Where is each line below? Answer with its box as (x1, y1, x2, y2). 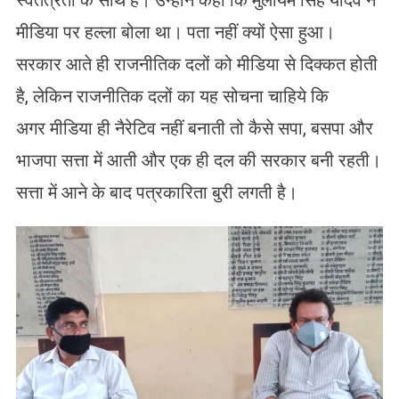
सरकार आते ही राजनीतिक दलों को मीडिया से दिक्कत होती (15, 53, 378, 75)
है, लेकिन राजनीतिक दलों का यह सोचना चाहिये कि (15, 85, 329, 107)
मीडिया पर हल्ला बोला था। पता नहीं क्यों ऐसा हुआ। (15, 20, 335, 43)
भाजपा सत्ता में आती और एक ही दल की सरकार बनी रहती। (15, 149, 381, 171)
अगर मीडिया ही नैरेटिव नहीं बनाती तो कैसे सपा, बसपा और (15, 117, 373, 139)
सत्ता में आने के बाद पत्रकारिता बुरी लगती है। (15, 181, 297, 203)
